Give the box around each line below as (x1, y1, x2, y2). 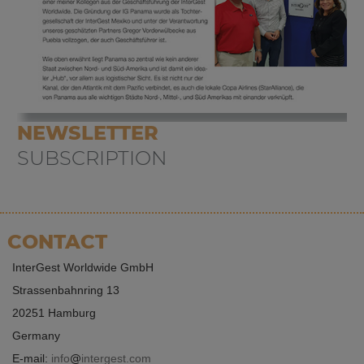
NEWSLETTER (17, 120, 158, 145)
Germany (12, 328, 60, 342)
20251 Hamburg (12, 305, 96, 319)
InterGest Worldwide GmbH (12, 260, 154, 274)
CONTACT (7, 229, 107, 253)
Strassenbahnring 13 (12, 283, 119, 297)
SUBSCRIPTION (17, 145, 167, 170)
